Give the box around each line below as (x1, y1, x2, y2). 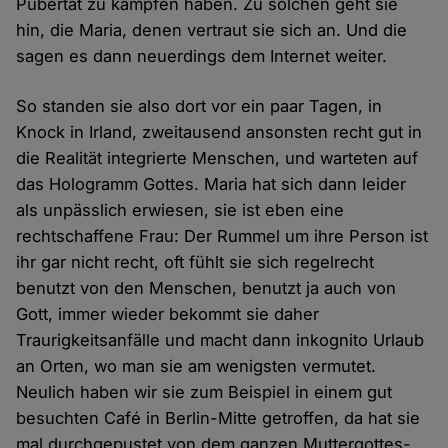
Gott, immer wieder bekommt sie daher (16, 304, 320, 325)
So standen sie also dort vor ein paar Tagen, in (16, 96, 383, 117)
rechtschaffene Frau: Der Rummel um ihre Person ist (16, 226, 429, 247)
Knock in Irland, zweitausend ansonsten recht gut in (16, 122, 423, 143)
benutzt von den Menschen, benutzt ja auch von (16, 278, 397, 299)
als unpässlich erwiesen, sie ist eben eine (16, 200, 345, 221)
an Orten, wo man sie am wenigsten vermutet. (16, 356, 377, 377)
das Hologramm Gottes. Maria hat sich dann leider (16, 174, 407, 195)
